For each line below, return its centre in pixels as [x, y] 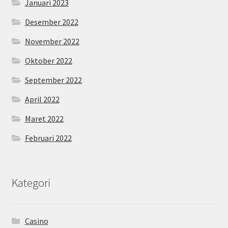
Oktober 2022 [48, 60]
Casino [36, 221]
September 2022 [53, 80]
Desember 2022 [51, 22]
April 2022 [42, 99]
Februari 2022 [48, 138]
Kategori [31, 182]
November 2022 [52, 41]
